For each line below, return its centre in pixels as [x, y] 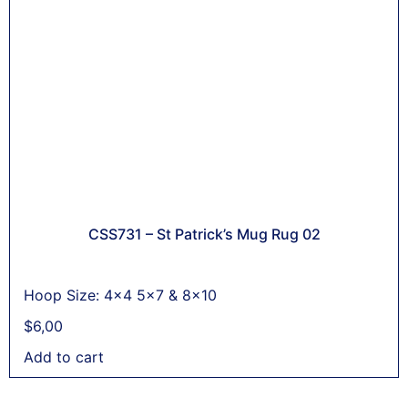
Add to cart [64, 357]
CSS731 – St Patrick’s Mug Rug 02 [204, 234]
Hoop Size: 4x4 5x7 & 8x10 [120, 295]
